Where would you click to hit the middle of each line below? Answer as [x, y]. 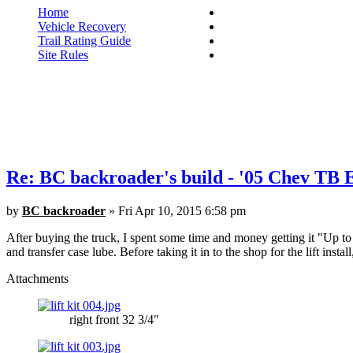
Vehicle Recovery [82, 26]
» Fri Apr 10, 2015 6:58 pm [176, 210]
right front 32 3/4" [114, 319]
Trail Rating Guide [84, 40]
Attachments [37, 278]
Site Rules [63, 54]
